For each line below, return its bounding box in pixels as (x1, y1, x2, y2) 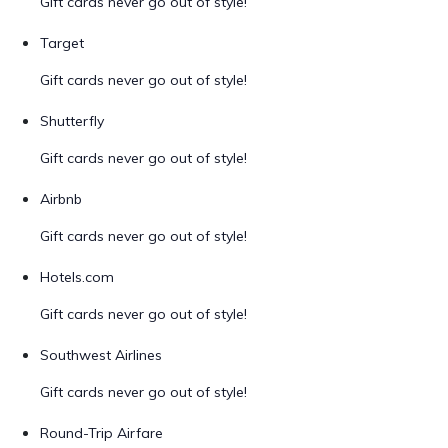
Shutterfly (40, 112, 104, 130)
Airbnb (40, 190, 82, 208)
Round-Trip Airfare (40, 424, 163, 442)
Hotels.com (40, 268, 114, 286)
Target (40, 34, 84, 52)
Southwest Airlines (40, 346, 162, 364)
